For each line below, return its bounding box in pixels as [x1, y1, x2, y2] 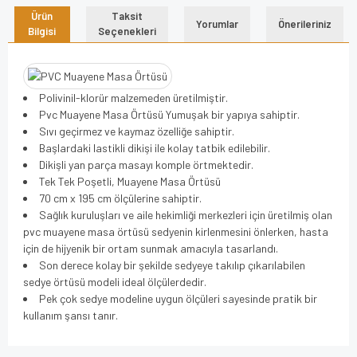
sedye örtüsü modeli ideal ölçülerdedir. [23, 274, 206, 288]
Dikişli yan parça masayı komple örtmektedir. [39, 157, 253, 171]
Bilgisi [28, 25, 56, 38]
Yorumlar [195, 17, 238, 30]
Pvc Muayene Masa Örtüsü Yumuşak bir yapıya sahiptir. [39, 107, 300, 121]
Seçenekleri [97, 25, 156, 38]
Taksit [111, 10, 143, 23]
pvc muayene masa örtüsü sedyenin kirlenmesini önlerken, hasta [23, 224, 328, 238]
